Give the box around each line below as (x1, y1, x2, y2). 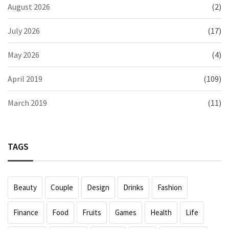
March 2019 (8, 98, 47, 108)
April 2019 (8, 74, 42, 84)
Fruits (82, 208, 101, 218)
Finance (13, 208, 38, 218)
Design (87, 182, 109, 193)
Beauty (13, 182, 37, 193)
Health (150, 208, 172, 218)
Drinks (123, 182, 144, 193)
